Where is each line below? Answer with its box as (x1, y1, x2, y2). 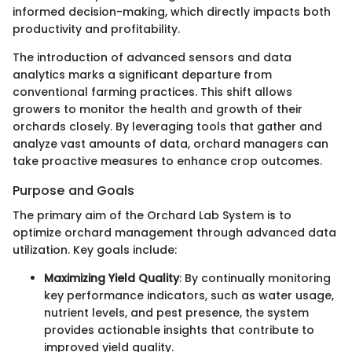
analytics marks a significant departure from (13, 66, 272, 82)
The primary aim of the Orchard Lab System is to (13, 207, 291, 224)
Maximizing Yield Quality (44, 270, 179, 287)
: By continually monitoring (179, 270, 331, 287)
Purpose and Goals (13, 181, 134, 200)
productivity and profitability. (13, 20, 180, 37)
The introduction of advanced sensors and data (13, 49, 291, 65)
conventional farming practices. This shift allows (13, 83, 292, 100)
